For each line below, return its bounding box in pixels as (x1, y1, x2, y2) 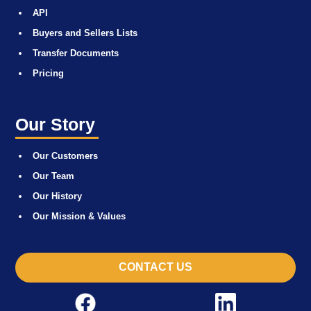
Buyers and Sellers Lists (33, 27, 137, 38)
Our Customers (33, 150, 98, 161)
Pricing (33, 67, 64, 78)
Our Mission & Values (33, 210, 126, 221)
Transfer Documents (33, 47, 119, 58)
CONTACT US (119, 261, 192, 274)
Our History (33, 190, 82, 201)
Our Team (33, 170, 74, 181)
